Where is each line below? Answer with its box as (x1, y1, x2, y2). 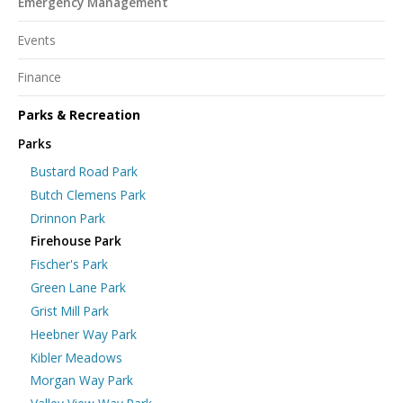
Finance (18, 68, 61, 86)
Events (18, 31, 56, 49)
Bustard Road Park (30, 162, 138, 180)
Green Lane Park (30, 279, 126, 297)
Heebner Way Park (30, 325, 137, 343)
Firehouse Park (30, 232, 121, 250)
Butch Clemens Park (30, 185, 146, 203)
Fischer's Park (30, 255, 108, 273)
